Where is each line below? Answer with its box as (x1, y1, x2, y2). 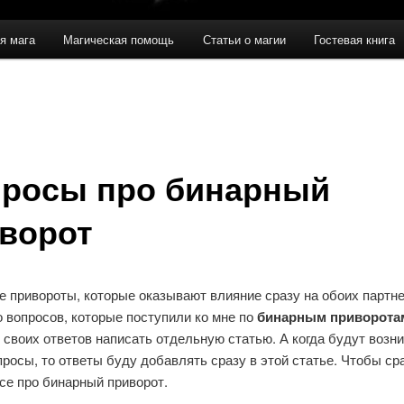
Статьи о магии (202, 31, 286, 49)
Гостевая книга (314, 31, 396, 49)
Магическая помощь (63, 31, 175, 49)
